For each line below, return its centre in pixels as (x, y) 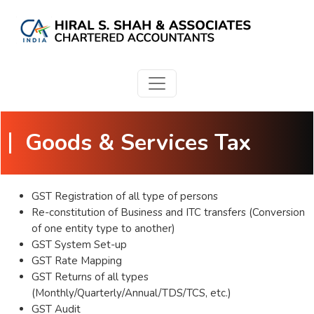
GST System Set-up (79, 245)
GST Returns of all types (90, 277)
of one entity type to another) (103, 228)
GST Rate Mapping (77, 261)
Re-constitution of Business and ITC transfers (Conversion (168, 212)
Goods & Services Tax (138, 143)
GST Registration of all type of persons (125, 196)
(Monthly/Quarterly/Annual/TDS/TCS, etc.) (131, 293)
